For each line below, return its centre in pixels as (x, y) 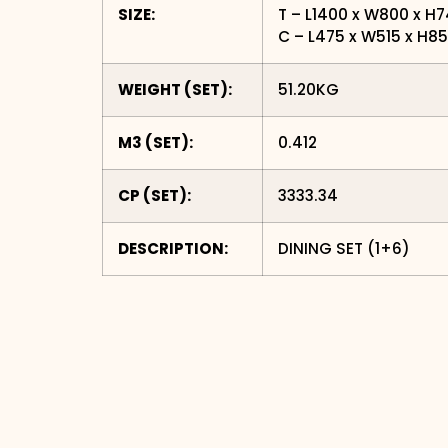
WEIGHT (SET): (175, 90)
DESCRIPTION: (173, 249)
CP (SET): (154, 196)
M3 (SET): (155, 143)
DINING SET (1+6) (344, 249)
